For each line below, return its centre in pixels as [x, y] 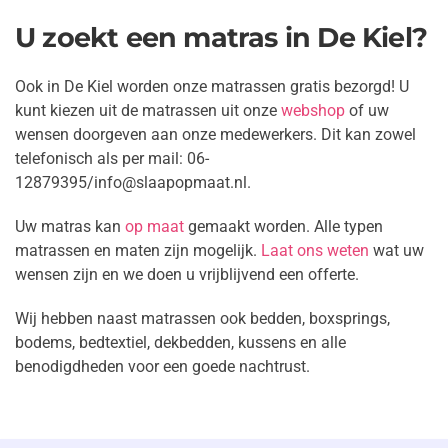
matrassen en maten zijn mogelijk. [138, 250]
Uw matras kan [70, 226]
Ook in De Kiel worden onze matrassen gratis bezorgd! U [212, 86]
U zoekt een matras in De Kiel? [221, 37]
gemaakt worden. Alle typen [283, 226]
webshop [313, 110]
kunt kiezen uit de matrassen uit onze [148, 110]
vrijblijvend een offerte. [277, 274]
